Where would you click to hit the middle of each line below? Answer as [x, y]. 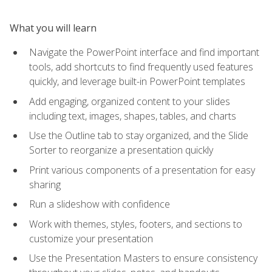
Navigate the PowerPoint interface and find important [144, 52]
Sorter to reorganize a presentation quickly [121, 150]
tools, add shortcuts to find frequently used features [141, 66]
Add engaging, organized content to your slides [130, 101]
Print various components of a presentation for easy [142, 170]
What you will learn [53, 28]
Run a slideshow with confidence [100, 204]
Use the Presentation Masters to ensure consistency [143, 258]
